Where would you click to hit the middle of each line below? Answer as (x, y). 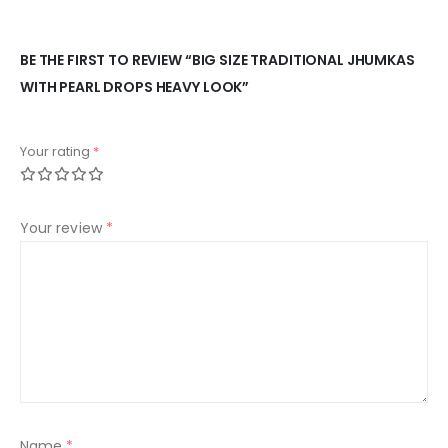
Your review (63, 228)
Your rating (56, 152)
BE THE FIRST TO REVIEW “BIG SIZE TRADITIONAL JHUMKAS (217, 60)
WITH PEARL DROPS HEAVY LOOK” (135, 87)
